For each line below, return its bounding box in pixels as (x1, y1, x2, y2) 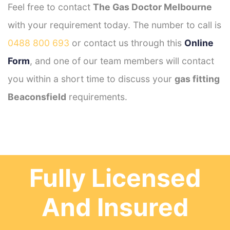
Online (184, 37, 214, 48)
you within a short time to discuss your (8, 73, 175, 84)
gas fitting (175, 73, 220, 84)
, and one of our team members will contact (30, 55, 214, 66)
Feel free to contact (8, 1, 93, 12)
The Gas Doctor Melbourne (93, 1, 212, 12)
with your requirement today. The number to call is (8, 19, 221, 30)
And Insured (41, 191, 189, 222)
